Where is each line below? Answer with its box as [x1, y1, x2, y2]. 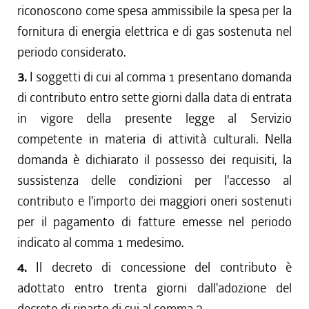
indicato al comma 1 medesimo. [17, 234, 184, 251]
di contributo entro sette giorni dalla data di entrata [17, 89, 292, 106]
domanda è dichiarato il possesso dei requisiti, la [17, 151, 292, 168]
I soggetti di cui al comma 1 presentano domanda [30, 68, 292, 86]
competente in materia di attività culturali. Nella [17, 130, 292, 148]
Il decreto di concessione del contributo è [36, 259, 292, 276]
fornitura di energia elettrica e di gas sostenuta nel [17, 23, 292, 40]
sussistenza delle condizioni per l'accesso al [17, 172, 292, 189]
